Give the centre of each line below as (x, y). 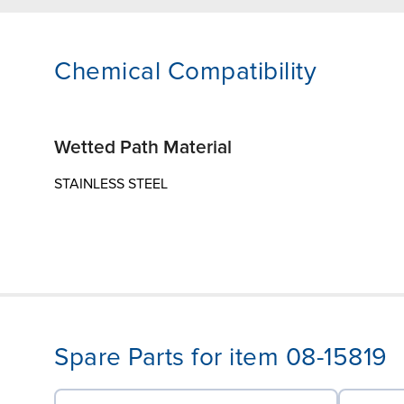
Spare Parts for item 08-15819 (221, 357)
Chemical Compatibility (185, 71)
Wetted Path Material (143, 147)
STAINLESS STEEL (111, 184)
